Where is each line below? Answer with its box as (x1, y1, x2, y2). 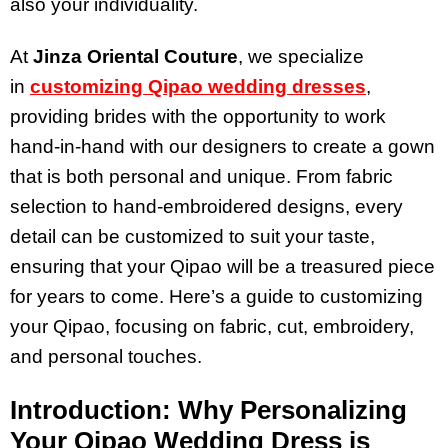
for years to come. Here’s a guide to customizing (10, 286, 423, 308)
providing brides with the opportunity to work (10, 106, 386, 128)
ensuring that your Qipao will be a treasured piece (10, 256, 435, 278)
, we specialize (238, 46, 364, 68)
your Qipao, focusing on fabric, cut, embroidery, (10, 316, 414, 338)
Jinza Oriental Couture (33, 46, 238, 68)
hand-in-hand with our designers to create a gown (10, 136, 435, 158)
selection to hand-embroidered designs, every (10, 196, 403, 218)
